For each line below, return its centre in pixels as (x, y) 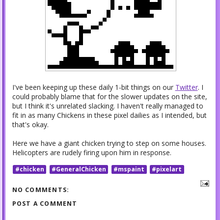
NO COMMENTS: (41, 190)
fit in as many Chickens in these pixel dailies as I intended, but (109, 115)
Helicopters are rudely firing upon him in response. (92, 153)
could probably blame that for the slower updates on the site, (110, 97)
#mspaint (129, 169)
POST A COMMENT (45, 204)
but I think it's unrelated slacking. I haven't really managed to (108, 106)
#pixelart (167, 169)
